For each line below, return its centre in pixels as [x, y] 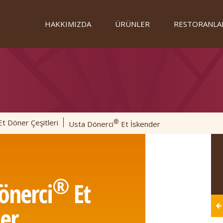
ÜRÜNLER [132, 24]
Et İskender [140, 124]
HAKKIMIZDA [68, 24]
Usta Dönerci [91, 124]
